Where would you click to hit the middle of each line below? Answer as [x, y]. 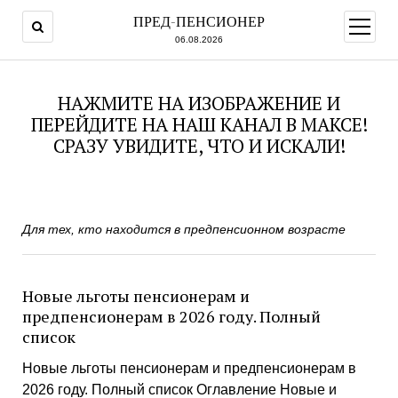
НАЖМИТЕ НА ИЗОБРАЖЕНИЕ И [199, 103]
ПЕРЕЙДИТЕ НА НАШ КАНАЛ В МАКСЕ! [199, 124]
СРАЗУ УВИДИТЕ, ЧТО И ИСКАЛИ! [199, 146]
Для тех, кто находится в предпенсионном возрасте [183, 229]
